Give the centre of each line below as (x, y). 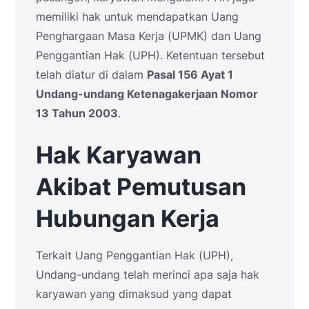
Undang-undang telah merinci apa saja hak (148, 275)
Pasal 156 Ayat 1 (190, 75)
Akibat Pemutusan (141, 187)
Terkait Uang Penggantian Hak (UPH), (134, 256)
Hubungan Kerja (128, 219)
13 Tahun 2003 (77, 113)
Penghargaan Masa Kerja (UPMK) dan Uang (149, 36)
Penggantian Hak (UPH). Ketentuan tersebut (150, 56)
